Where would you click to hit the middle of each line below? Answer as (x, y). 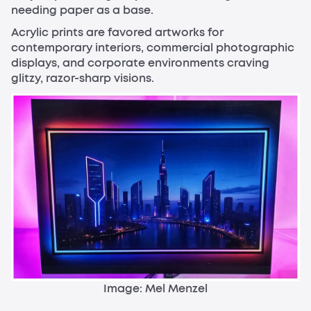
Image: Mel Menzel (155, 288)
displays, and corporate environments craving (140, 63)
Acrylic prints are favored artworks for (117, 33)
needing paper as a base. (82, 10)
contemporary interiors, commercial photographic (153, 48)
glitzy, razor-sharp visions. (83, 78)
